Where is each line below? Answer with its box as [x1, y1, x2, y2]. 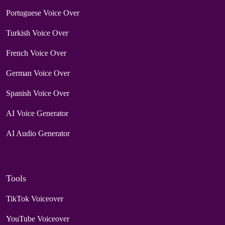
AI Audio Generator [6, 129, 70, 138]
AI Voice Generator [6, 108, 68, 118]
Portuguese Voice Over [6, 8, 79, 17]
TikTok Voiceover [6, 194, 63, 203]
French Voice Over [6, 48, 66, 57]
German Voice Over [6, 68, 70, 77]
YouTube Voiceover [6, 214, 69, 223]
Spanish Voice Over [6, 88, 69, 97]
